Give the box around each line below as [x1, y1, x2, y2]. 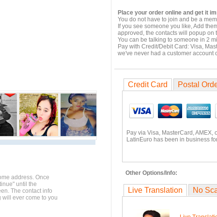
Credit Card [128, 80, 168, 89]
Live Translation [128, 186, 183, 194]
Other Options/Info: [125, 170, 177, 176]
